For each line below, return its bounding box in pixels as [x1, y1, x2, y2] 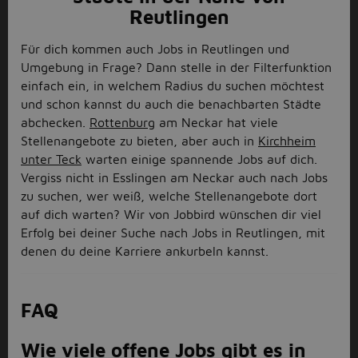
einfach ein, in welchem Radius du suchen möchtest [21, 78, 324, 93]
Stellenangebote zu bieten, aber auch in [21, 133, 258, 148]
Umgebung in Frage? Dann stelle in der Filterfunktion [21, 60, 332, 74]
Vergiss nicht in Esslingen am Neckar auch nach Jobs [21, 170, 328, 185]
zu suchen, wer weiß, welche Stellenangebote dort [21, 189, 317, 203]
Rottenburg [89, 115, 155, 129]
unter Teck [21, 152, 82, 166]
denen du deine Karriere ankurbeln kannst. [21, 244, 268, 258]
